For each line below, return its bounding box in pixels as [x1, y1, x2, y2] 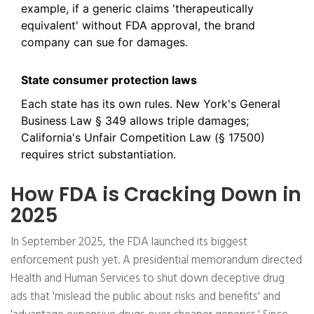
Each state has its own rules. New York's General [21, 97, 280, 111]
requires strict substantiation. [21, 147, 176, 162]
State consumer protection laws [21, 73, 197, 88]
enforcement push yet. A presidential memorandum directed [11, 251, 302, 271]
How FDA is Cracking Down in [11, 181, 301, 209]
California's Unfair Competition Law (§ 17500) [21, 130, 265, 145]
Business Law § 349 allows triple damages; [21, 114, 249, 128]
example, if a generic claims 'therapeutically [21, 1, 254, 16]
